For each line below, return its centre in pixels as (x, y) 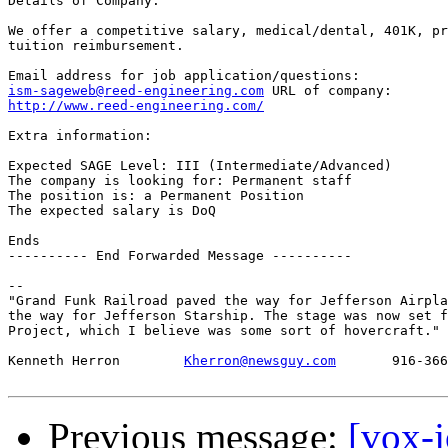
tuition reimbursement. (96, 46)
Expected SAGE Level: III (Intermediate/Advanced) (200, 166)
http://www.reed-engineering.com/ (136, 106)
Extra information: (80, 136)
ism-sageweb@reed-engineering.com (136, 91)
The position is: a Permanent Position (156, 196)
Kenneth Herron (96, 361)
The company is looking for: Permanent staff (180, 181)
